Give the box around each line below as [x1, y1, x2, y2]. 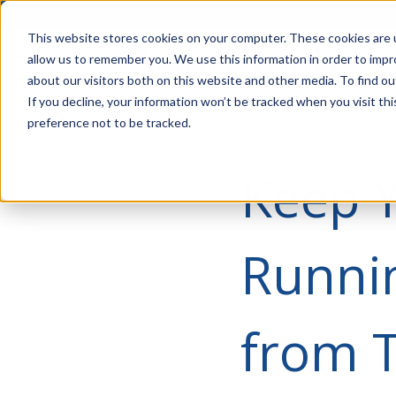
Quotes [220, 5, 260, 21]
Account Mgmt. [126, 5, 202, 21]
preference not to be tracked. [27, 114, 191, 130]
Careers [327, 5, 370, 21]
